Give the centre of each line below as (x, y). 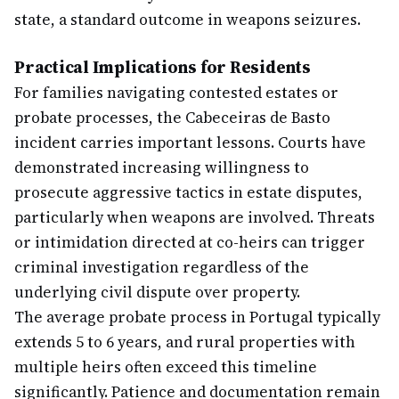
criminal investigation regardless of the (162, 267)
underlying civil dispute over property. (157, 292)
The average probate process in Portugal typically (197, 317)
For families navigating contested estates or (176, 93)
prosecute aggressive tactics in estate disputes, (188, 192)
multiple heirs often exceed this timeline (166, 367)
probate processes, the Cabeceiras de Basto (172, 118)
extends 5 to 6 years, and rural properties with (185, 342)
